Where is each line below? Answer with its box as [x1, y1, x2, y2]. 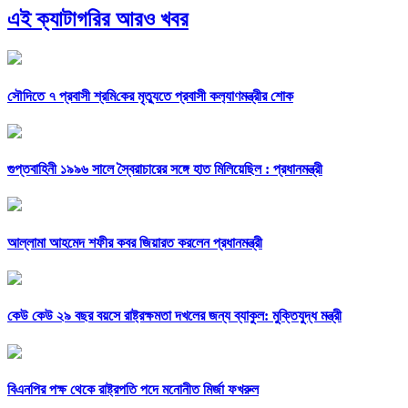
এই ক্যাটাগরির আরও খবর [7, 7, 189, 32]
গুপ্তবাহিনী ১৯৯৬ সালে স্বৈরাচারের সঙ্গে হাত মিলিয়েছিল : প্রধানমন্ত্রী [7, 161, 322, 178]
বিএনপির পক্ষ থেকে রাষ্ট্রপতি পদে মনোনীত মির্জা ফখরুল [7, 381, 259, 397]
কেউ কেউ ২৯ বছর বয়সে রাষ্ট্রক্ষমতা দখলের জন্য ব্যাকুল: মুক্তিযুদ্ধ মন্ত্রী [7, 308, 342, 324]
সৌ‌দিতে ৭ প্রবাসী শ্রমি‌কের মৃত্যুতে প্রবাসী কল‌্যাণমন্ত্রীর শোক [7, 87, 293, 104]
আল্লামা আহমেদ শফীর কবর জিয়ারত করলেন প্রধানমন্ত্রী [7, 234, 262, 250]
